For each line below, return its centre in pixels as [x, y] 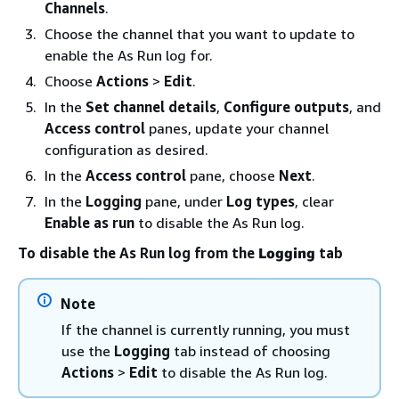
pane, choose [232, 175]
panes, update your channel [237, 128]
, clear [314, 201]
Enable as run [90, 223]
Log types [261, 201]
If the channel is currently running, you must [206, 330]
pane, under [184, 201]
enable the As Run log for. [129, 55]
